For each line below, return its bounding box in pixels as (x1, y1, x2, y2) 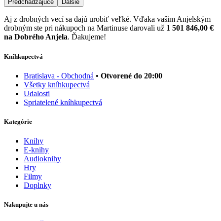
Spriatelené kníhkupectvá (24, 98, 102, 107)
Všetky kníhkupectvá (24, 80, 90, 89)
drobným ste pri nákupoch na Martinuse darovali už (4, 24, 166, 33)
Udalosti (24, 89, 50, 98)
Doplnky (24, 181, 51, 190)
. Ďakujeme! (68, 33, 106, 41)
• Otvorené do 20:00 (96, 71, 162, 80)
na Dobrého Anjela (4, 33, 68, 41)
